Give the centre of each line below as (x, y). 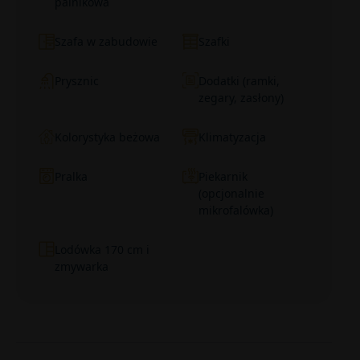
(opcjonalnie (231, 193)
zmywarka (82, 266)
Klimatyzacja (232, 137)
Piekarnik (223, 176)
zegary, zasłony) (241, 98)
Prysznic (77, 81)
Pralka (71, 176)
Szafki (214, 41)
